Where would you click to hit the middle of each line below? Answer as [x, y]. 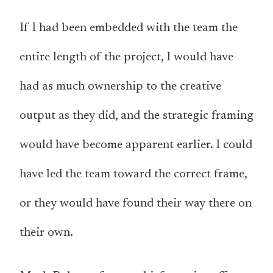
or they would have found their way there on [136, 204]
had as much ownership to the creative [120, 87]
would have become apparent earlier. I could [136, 145]
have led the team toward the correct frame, [133, 175]
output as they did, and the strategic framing [136, 116]
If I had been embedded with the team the [129, 28]
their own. [46, 233]
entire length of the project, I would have [126, 58]
